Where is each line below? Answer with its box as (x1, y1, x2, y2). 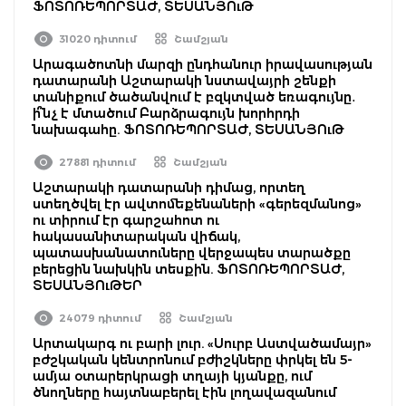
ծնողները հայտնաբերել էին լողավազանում (33, 383, 336, 401)
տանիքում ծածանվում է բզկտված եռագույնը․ (33, 88, 356, 105)
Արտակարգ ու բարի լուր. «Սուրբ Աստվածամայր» (33, 334, 372, 352)
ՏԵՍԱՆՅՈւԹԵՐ (33, 276, 142, 294)
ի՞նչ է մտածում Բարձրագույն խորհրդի (33, 104, 300, 121)
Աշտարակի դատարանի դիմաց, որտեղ (33, 179, 305, 196)
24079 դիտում (59, 311, 141, 324)
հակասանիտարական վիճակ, (33, 227, 240, 245)
